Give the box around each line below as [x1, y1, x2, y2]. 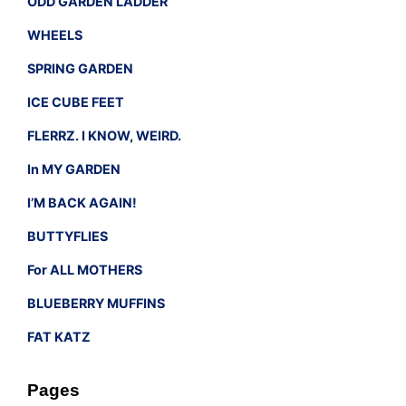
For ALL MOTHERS [27, 261, 142, 277]
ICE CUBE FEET [27, 93, 124, 110]
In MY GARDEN [27, 160, 121, 177]
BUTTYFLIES [27, 227, 108, 244]
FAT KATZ [27, 328, 91, 344]
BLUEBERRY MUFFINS [27, 295, 165, 311]
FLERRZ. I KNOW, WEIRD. [27, 127, 181, 143]
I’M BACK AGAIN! [27, 194, 137, 210]
